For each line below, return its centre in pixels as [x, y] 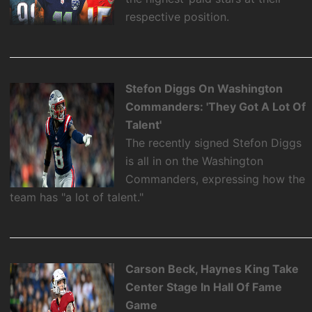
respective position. [178, 16]
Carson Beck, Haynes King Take [212, 269]
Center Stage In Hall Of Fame [204, 287]
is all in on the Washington [195, 161]
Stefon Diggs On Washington [204, 88]
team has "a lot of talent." [77, 197]
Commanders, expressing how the [216, 179]
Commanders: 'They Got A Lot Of [216, 106]
